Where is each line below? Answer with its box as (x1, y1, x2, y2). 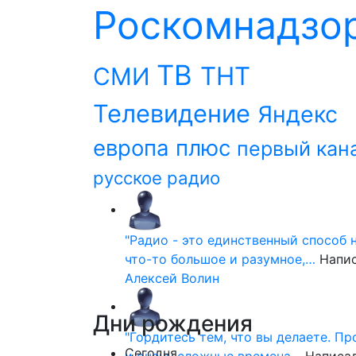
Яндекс (257, 100, 338, 128)
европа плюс (93, 134, 237, 161)
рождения (136, 310, 253, 337)
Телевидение (93, 99, 257, 128)
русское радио (93, 167, 220, 188)
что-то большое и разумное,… (125, 251, 315, 267)
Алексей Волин (125, 270, 219, 286)
